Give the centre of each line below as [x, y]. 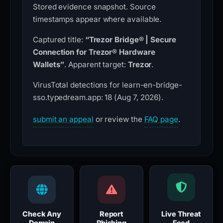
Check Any [42, 214]
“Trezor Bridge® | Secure [130, 40]
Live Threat [181, 214]
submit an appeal [63, 119]
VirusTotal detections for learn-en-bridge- [108, 85]
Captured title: [59, 40]
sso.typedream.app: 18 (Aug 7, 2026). [98, 98]
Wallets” [49, 65]
